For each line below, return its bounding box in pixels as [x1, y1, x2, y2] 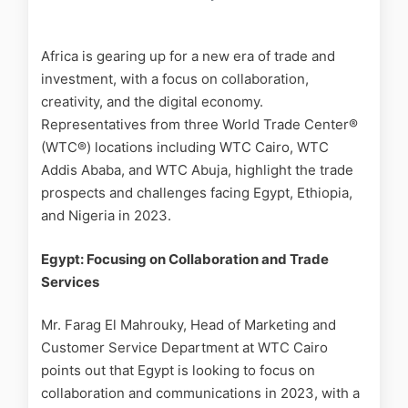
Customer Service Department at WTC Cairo [41, 339, 328, 357]
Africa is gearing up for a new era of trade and [41, 47, 335, 66]
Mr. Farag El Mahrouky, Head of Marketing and [41, 316, 336, 334]
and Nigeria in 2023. [41, 207, 171, 225]
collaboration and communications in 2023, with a [41, 384, 360, 403]
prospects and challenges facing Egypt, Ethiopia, [41, 184, 352, 202]
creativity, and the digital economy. [41, 93, 263, 111]
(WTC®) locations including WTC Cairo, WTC [41, 138, 329, 157]
